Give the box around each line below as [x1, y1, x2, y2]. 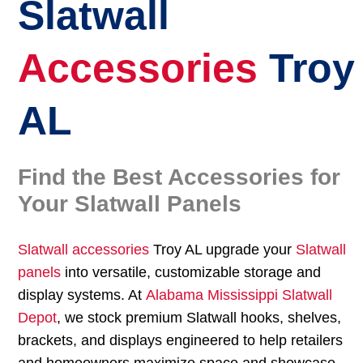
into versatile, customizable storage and [61, 263, 322, 280]
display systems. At [18, 286, 147, 303]
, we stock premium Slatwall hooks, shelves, [57, 309, 342, 326]
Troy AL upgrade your [149, 241, 297, 258]
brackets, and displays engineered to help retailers [18, 331, 344, 348]
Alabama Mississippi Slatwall [146, 286, 333, 303]
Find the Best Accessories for [18, 164, 341, 190]
